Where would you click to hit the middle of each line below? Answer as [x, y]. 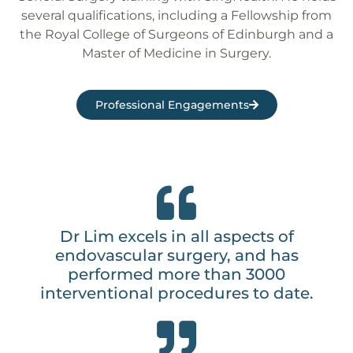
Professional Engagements [172, 105]
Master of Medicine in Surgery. [176, 53]
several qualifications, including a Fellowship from [176, 15]
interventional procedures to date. [176, 294]
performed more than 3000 [176, 275]
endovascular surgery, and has [176, 256]
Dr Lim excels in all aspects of [176, 237]
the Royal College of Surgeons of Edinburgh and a [176, 34]
